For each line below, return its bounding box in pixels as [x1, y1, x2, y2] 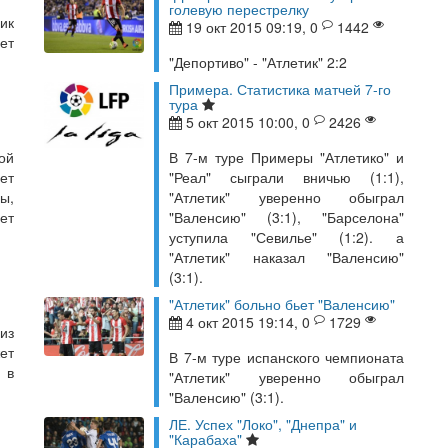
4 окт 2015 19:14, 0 [182, 312, 314, 332]
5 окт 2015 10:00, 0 [182, 112, 314, 132]
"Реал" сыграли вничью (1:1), [169, 167, 404, 187]
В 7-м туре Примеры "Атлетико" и [169, 147, 404, 167]
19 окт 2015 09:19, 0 [182, 17, 322, 37]
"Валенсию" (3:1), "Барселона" [169, 207, 404, 227]
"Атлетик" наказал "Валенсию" [169, 247, 404, 267]
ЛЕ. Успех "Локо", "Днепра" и [169, 414, 357, 434]
